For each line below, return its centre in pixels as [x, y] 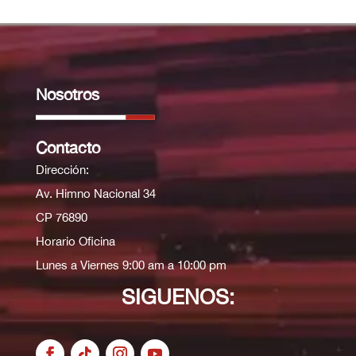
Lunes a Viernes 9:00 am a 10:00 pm [131, 265]
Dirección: [62, 170]
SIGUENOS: [178, 297]
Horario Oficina [75, 242]
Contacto [68, 148]
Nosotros [67, 95]
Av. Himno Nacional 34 [95, 194]
